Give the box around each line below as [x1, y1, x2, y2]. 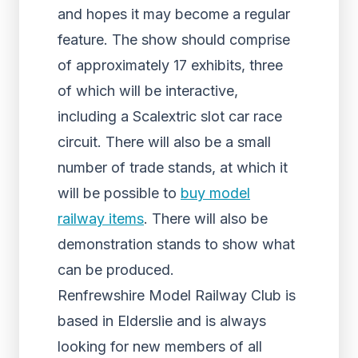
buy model [181, 185, 250, 201]
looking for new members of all [58, 338, 262, 355]
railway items [58, 210, 144, 227]
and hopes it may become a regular [58, 6, 290, 22]
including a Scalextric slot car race [58, 108, 282, 125]
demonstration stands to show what [58, 236, 295, 253]
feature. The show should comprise [58, 31, 290, 48]
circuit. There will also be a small [58, 133, 271, 150]
